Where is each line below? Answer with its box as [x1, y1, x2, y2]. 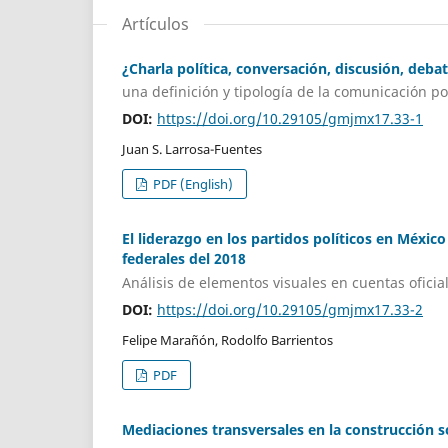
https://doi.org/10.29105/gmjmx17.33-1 [157, 109, 423, 129]
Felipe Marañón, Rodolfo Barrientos [122, 330, 333, 349]
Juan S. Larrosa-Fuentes [122, 140, 262, 159]
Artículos [122, 12, 189, 35]
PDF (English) [150, 175, 234, 194]
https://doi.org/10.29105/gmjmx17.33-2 [157, 299, 423, 319]
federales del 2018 [122, 249, 246, 269]
